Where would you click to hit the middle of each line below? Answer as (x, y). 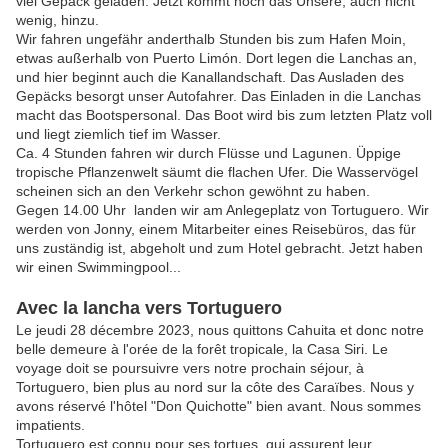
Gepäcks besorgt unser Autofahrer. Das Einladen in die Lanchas (218, 96)
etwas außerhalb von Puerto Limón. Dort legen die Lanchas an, (216, 58)
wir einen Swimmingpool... (98, 267)
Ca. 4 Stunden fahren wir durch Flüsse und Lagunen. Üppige (208, 153)
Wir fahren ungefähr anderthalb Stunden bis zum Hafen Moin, (211, 39)
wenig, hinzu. (57, 20)
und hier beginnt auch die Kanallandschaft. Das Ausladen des (210, 77)
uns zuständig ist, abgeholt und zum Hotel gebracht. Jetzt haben (219, 248)
